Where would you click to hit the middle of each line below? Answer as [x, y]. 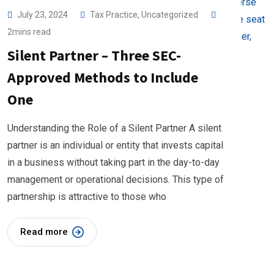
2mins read [29, 32]
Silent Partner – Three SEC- [94, 55]
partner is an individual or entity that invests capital [115, 145]
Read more [44, 232]
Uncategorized [170, 15]
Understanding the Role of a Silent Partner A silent [114, 128]
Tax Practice [114, 15]
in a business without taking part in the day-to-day [113, 162]
